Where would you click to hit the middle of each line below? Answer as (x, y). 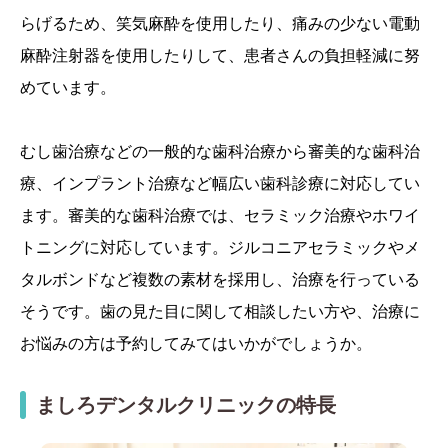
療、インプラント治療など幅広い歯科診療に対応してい (220, 183)
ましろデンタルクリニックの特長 (186, 405)
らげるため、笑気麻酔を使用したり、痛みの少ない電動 (220, 23)
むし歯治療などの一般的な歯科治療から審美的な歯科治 (220, 151)
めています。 (68, 87)
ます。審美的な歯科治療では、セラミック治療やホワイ (220, 215)
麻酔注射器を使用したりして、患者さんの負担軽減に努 (220, 55)
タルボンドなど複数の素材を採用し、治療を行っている (220, 279)
